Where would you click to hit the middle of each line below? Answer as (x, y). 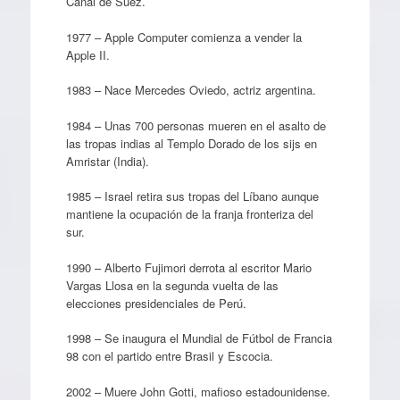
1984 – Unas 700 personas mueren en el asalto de (196, 125)
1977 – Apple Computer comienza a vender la (183, 37)
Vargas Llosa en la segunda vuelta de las (172, 285)
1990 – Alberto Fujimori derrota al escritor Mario (188, 267)
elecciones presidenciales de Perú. (156, 303)
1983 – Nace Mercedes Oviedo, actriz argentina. (191, 90)
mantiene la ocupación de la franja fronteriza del (189, 214)
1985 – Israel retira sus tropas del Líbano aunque (192, 196)
